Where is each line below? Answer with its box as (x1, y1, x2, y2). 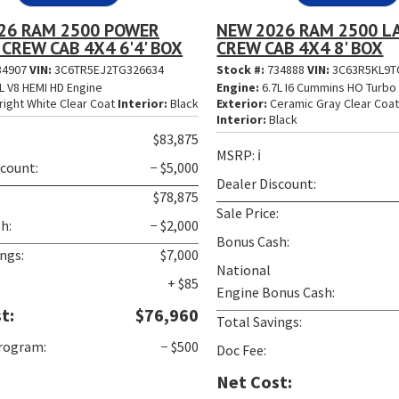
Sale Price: (216, 203, 280, 222)
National (216, 260, 272, 279)
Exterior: (216, 94, 268, 111)
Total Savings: (216, 312, 303, 330)
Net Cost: (216, 370, 293, 393)
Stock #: (216, 61, 268, 77)
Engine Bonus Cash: (216, 282, 336, 301)
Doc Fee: (216, 340, 267, 359)
